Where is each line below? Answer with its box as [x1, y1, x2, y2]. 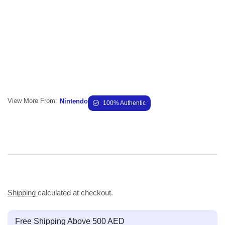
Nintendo [60, 97, 88, 105]
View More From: [8, 97, 57, 105]
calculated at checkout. [38, 188, 113, 197]
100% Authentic [103, 99, 146, 106]
